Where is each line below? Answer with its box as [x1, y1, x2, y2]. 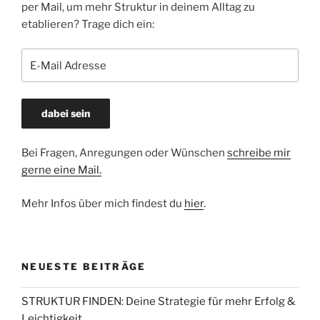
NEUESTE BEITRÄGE [21, 261, 146, 273]
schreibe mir [227, 146, 291, 160]
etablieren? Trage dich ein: [21, 17, 154, 31]
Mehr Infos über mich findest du [21, 196, 184, 210]
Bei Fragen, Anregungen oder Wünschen [21, 146, 227, 160]
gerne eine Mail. [21, 164, 101, 177]
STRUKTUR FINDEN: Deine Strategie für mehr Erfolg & [21, 295, 296, 309]
